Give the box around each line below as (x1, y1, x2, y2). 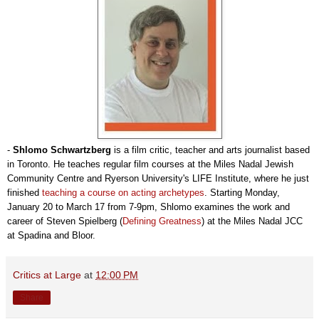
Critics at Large (13, 268, 81, 281)
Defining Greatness (122, 215, 202, 226)
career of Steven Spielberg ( (7, 215, 122, 226)
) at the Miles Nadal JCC (202, 215, 303, 226)
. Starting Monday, (204, 187, 280, 198)
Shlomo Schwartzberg (13, 144, 111, 155)
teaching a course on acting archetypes (42, 187, 204, 198)
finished (7, 187, 42, 198)
